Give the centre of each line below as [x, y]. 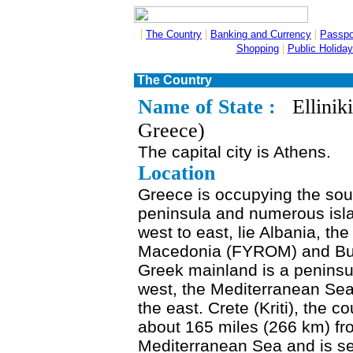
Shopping [257, 48]
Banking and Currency [261, 34]
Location [176, 173]
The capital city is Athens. [234, 152]
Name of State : [210, 107]
